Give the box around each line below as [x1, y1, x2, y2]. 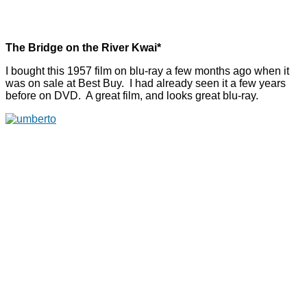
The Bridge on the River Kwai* [5, 42, 161, 54]
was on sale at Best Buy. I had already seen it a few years [5, 77, 286, 90]
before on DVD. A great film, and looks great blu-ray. [5, 90, 258, 102]
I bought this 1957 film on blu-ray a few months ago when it [5, 65, 289, 77]
